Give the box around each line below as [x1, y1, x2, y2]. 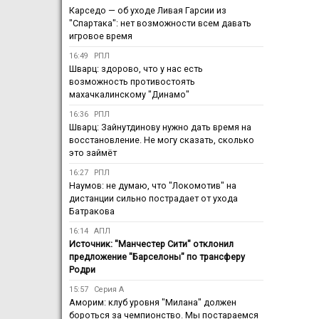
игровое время [69, 31, 132, 42]
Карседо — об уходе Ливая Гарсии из [69, 5, 226, 16]
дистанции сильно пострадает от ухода [69, 193, 238, 204]
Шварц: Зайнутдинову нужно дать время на [69, 122, 251, 133]
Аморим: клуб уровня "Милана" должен [69, 297, 236, 308]
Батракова [69, 206, 115, 217]
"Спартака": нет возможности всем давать [69, 18, 251, 29]
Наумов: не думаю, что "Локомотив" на [69, 180, 236, 192]
